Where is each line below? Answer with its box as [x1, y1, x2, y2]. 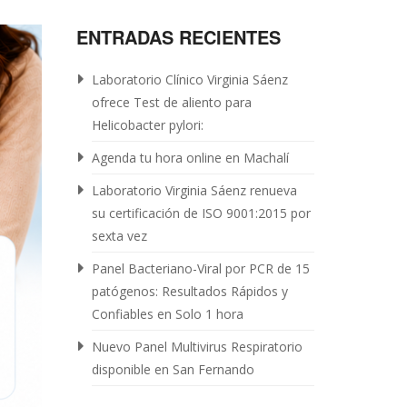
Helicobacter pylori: [92, 116, 204, 134]
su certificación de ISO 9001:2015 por [92, 204, 312, 222]
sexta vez [92, 227, 148, 244]
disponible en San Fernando [92, 361, 255, 378]
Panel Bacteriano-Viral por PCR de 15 [92, 260, 311, 277]
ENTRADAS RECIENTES [75, 24, 281, 50]
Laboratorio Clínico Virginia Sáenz [92, 71, 289, 88]
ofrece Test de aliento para [92, 94, 253, 111]
